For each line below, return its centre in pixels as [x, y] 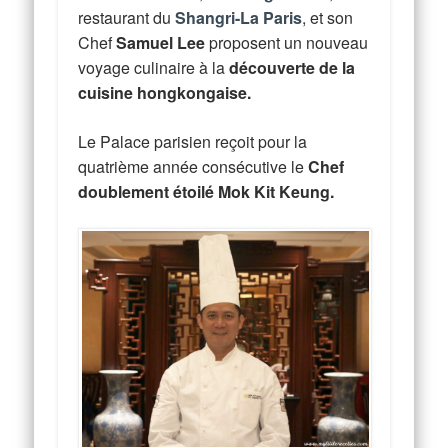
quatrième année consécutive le [193, 166]
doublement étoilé [146, 191]
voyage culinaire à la [154, 67]
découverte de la [292, 67]
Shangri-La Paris [239, 17]
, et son [328, 17]
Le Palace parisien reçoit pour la [193, 141]
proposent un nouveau [287, 42]
